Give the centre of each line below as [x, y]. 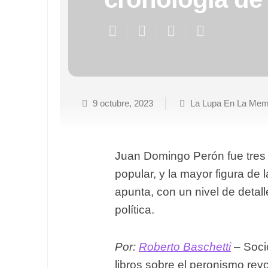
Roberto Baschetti [185, 247]
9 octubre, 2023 [123, 103]
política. [135, 210]
